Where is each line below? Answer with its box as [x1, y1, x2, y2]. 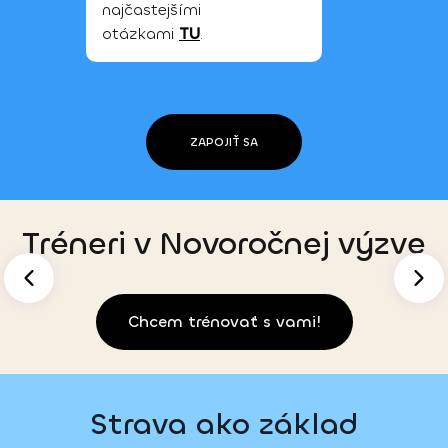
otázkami [102, 22, 174, 44]
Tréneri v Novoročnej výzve [22, 222, 426, 265]
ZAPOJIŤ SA [190, 133, 258, 150]
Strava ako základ [90, 404, 358, 444]
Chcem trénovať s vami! [127, 310, 321, 332]
